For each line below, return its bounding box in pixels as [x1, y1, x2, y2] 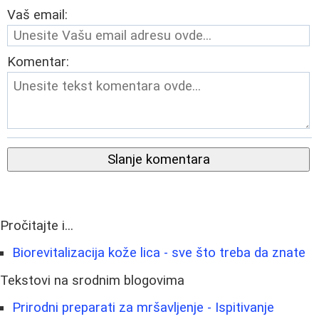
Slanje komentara [107, 152, 210, 168]
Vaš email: [7, 7, 68, 23]
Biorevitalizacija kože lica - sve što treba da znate [12, 245, 305, 261]
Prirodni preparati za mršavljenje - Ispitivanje [12, 300, 274, 316]
